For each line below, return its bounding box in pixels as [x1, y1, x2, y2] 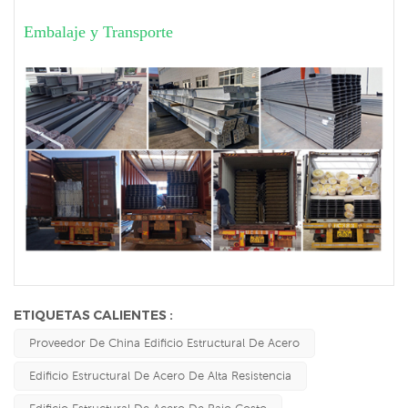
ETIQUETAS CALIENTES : [14, 306, 173, 323]
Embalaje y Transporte [24, 23, 173, 42]
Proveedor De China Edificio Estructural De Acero [29, 335, 300, 350]
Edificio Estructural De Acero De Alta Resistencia [29, 368, 291, 382]
